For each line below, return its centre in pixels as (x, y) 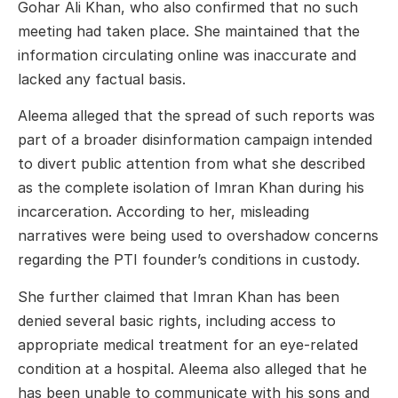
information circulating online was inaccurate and (187, 55)
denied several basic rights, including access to (177, 320)
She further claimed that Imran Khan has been (179, 296)
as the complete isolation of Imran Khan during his (191, 188)
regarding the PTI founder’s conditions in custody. (189, 260)
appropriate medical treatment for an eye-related (188, 344)
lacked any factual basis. (102, 79)
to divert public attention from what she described (191, 164)
